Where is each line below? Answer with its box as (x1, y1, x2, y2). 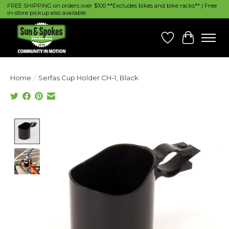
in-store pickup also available (7, 9, 86, 17)
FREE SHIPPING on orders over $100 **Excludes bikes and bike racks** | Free (7, 2, 217, 10)
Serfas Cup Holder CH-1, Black (38, 74, 139, 82)
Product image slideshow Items (44, 119, 173, 129)
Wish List (167, 37, 203, 48)
